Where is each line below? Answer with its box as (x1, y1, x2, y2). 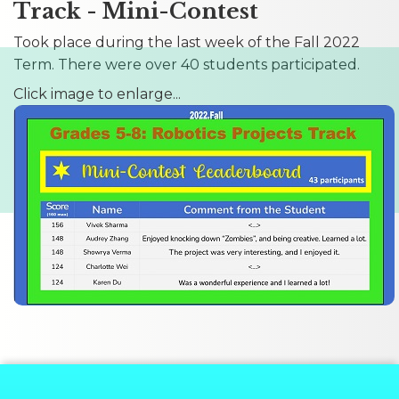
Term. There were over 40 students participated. (13, 55, 360, 73)
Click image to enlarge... (13, 85, 181, 102)
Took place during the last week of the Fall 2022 (13, 33, 360, 51)
